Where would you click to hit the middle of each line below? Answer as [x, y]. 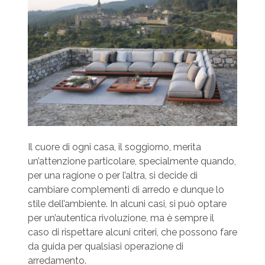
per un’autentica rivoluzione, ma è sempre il [121, 218]
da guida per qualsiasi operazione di [105, 246]
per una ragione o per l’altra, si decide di [112, 175]
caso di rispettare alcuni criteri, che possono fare [132, 232]
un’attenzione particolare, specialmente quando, [132, 161]
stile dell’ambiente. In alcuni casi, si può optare [127, 203]
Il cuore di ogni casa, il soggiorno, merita [114, 147]
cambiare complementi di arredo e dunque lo [126, 189]
